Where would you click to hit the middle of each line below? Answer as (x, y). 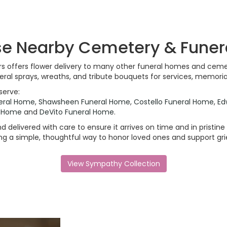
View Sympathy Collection (113, 164)
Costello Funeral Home (174, 102)
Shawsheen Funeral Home (84, 102)
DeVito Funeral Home (77, 112)
